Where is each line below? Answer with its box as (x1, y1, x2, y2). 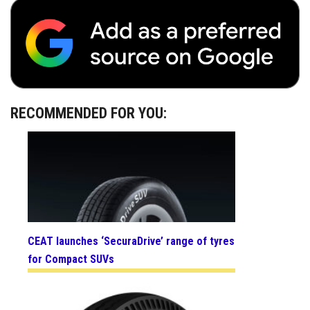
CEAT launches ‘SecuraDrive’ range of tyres (28, 235, 235, 248)
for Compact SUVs (28, 253, 114, 266)
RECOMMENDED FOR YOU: (10, 104, 167, 122)
